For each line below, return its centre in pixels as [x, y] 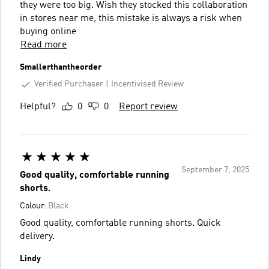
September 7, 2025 [215, 170]
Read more [44, 45]
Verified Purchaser [69, 84]
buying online [48, 32]
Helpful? [38, 107]
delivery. [37, 236]
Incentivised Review [147, 84]
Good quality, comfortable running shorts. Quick [120, 223]
